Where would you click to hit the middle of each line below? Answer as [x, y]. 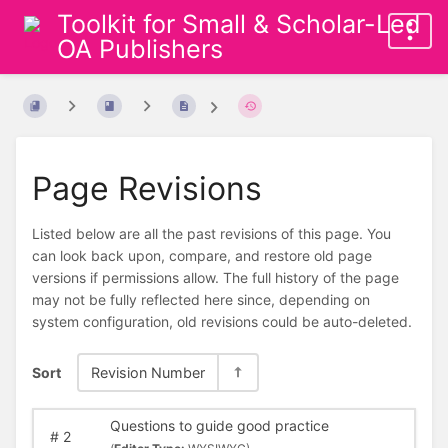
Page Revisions [147, 188]
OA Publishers [140, 49]
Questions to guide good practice [219, 426]
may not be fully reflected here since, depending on [201, 300]
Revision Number [148, 372]
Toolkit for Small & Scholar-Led [239, 24]
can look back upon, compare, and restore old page [202, 256]
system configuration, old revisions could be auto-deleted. [222, 322]
